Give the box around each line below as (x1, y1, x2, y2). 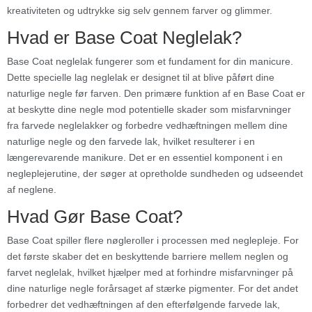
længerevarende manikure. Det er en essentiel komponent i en (7, 152, 283, 164)
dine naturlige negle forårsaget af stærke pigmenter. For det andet (7, 283, 298, 295)
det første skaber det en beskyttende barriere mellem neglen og (7, 251, 288, 263)
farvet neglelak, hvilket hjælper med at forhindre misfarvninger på (7, 267, 293, 279)
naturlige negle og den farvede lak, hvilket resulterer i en (7, 136, 255, 148)
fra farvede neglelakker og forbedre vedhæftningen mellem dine (7, 120, 288, 132)
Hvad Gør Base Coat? (7, 206, 182, 228)
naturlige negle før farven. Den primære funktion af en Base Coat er (7, 88, 305, 100)
